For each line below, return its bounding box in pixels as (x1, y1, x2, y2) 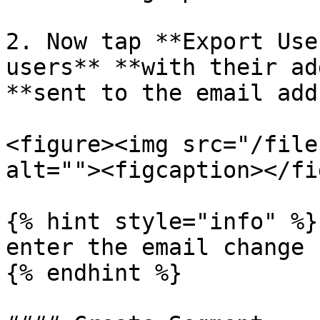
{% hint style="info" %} (6, 209, 318, 234)
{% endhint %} (6, 260, 182, 286)
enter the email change (6, 234, 304, 260)
